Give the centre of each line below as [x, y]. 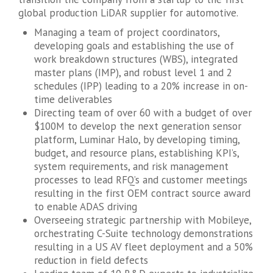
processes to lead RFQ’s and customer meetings [140, 179]
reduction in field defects [91, 260]
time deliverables [73, 99]
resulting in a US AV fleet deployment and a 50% [143, 246]
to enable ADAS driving [85, 206]
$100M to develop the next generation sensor [137, 126]
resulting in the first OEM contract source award [142, 193]
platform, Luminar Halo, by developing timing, [136, 139]
